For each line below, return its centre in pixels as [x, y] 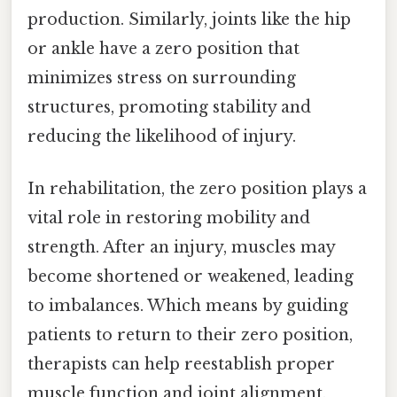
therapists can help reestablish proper [181, 364]
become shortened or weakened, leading [191, 276]
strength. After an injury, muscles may [181, 247]
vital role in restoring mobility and [169, 218]
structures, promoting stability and [169, 107]
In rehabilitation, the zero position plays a [197, 188]
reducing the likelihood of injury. [162, 136]
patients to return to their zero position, [190, 335]
